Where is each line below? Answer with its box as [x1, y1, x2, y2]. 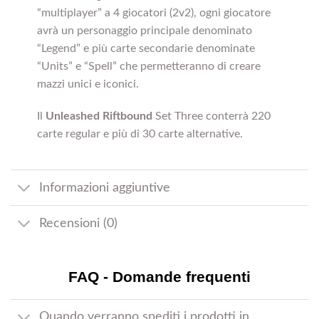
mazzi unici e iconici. [36, 78, 139, 90]
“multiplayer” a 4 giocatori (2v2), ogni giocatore [36, 6, 271, 19]
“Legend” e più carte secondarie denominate [36, 42, 255, 54]
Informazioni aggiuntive [39, 181, 171, 194]
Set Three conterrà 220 [152, 110, 271, 122]
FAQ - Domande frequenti [68, 268, 251, 286]
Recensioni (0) [39, 216, 118, 229]
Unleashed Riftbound [45, 110, 152, 122]
